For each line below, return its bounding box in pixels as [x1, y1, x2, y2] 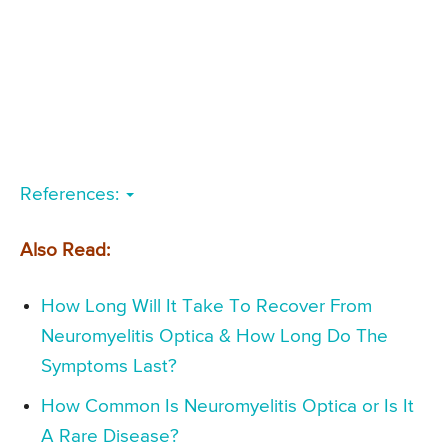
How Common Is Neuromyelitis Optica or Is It [41, 396, 414, 416]
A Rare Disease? [41, 426, 179, 446]
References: [20, 184, 124, 204]
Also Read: [20, 240, 110, 260]
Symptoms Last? [41, 356, 177, 376]
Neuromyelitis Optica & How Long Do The [41, 326, 388, 346]
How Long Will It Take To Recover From [41, 296, 372, 316]
